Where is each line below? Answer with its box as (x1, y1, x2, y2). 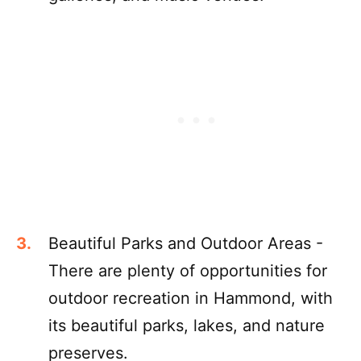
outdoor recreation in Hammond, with (48, 288, 333, 308)
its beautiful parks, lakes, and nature (48, 315, 325, 335)
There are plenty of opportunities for (48, 260, 327, 280)
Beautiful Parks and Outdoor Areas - (48, 233, 323, 253)
